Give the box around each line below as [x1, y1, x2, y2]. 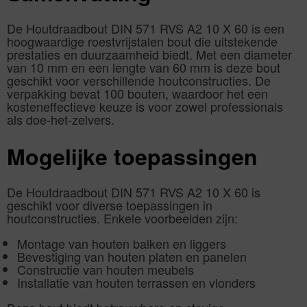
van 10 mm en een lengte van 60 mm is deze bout [7, 58, 280, 77]
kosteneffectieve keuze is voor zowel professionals [7, 97, 283, 116]
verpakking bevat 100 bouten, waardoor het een [7, 84, 268, 103]
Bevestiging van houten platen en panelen [17, 247, 247, 266]
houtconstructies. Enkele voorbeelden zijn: [7, 209, 238, 228]
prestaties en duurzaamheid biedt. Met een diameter [7, 45, 292, 64]
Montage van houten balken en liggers [17, 234, 226, 253]
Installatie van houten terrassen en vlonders [17, 273, 256, 292]
